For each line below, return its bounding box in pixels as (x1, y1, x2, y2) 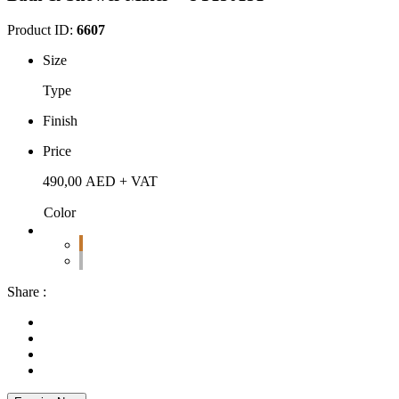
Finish (43, 112, 77, 128)
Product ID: (7, 21, 77, 37)
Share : (7, 283, 46, 299)
